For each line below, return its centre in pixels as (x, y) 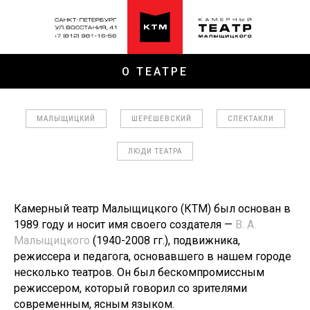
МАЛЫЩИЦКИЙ (66, 119)
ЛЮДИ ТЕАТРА (155, 151)
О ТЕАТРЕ (155, 72)
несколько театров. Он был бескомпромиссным (139, 272)
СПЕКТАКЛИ (250, 119)
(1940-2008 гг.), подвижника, (165, 240)
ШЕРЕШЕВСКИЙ (161, 119)
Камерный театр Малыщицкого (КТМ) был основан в (152, 209)
